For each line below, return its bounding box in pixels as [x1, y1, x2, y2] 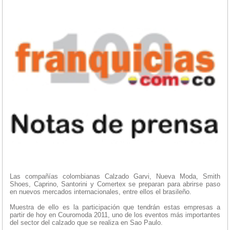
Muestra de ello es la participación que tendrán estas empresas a [10, 203, 220, 212]
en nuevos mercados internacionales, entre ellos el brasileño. [10, 188, 191, 196]
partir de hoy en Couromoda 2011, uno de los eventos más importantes [10, 211, 220, 219]
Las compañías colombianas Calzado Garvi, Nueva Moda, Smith [10, 172, 220, 181]
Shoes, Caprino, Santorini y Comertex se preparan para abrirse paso [10, 180, 220, 188]
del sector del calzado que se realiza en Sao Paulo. [10, 219, 163, 227]
